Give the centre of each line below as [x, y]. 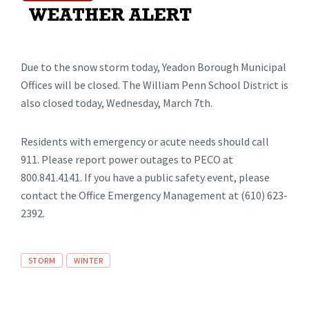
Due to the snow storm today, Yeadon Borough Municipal [153, 67]
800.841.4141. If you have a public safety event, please [145, 177]
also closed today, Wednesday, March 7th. [117, 103]
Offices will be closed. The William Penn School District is [154, 85]
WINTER [89, 260]
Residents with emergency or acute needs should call [145, 141]
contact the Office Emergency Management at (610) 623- [154, 195]
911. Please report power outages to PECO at [127, 159]
